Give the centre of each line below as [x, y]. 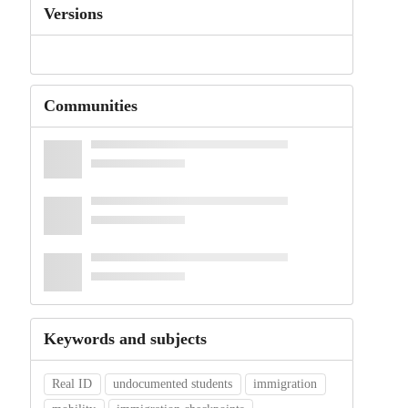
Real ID [72, 384]
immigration [286, 384]
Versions [73, 14]
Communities [90, 106]
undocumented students [173, 384]
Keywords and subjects [125, 339]
